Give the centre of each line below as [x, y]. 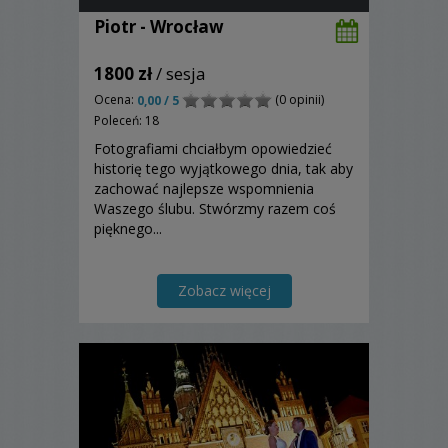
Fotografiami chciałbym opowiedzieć [213, 148]
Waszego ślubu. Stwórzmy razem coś [215, 208]
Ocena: [115, 99]
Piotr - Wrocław [159, 26]
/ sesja [179, 73]
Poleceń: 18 [126, 120]
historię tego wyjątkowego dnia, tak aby [223, 168]
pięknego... [128, 228]
